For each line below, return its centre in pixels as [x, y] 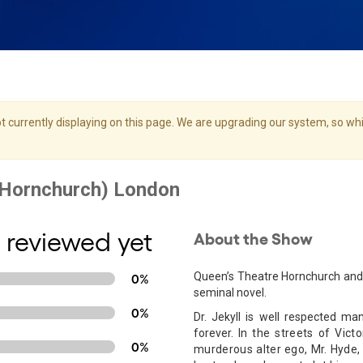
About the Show [253, 237]
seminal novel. [230, 293]
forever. [216, 333]
